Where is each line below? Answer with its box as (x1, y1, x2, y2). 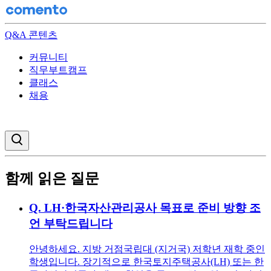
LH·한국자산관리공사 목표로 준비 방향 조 (44, 201, 261, 214)
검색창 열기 (24, 132, 65, 142)
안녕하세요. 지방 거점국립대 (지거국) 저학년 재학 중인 (29, 243, 265, 254)
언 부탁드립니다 (29, 217, 113, 230)
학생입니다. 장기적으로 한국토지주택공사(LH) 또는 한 (29, 256, 264, 267)
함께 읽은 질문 (5, 170, 99, 186)
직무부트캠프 (29, 65, 87, 75)
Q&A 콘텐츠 (5, 30, 57, 40)
